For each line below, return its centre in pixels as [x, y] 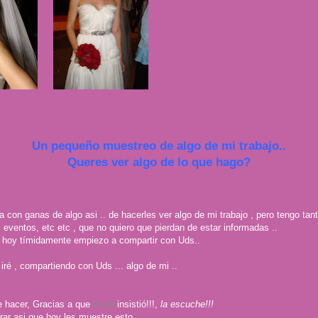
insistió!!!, [137, 304]
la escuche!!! [187, 304]
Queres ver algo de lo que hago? [159, 162]
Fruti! [102, 304]
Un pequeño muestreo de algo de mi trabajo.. [159, 146]
